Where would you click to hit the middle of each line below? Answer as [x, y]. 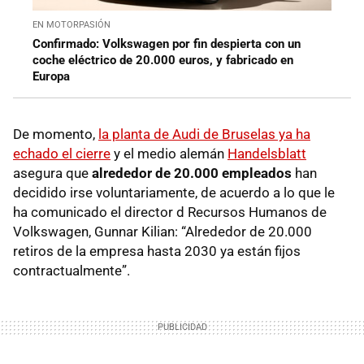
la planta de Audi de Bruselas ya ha [204, 134]
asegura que [52, 173]
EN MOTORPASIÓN [71, 24]
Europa [51, 76]
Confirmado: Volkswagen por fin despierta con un [167, 43]
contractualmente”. [71, 270]
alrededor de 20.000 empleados [192, 173]
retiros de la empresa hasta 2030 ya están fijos [157, 251]
